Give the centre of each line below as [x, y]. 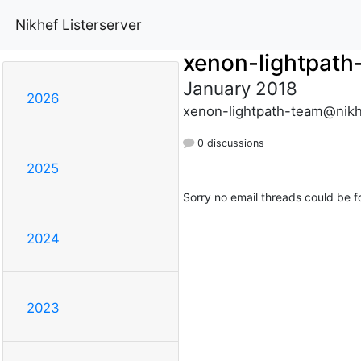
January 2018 [240, 88]
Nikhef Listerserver [79, 24]
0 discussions [229, 143]
